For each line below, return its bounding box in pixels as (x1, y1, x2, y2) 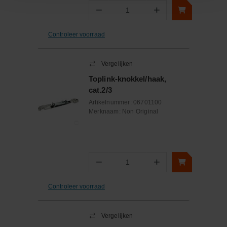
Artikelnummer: (89, 99, 133, 106)
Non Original (122, 108, 159, 115)
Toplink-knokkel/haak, (89, 74, 167, 83)
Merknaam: (89, 108, 122, 115)
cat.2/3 (89, 86, 112, 94)
